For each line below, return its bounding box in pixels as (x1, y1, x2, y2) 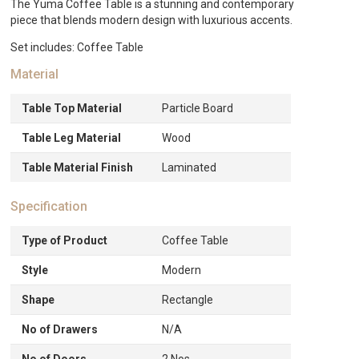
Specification (10, 198, 88, 214)
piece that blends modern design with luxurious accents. (10, 13, 293, 26)
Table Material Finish (22, 160, 134, 174)
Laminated (162, 160, 217, 174)
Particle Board (162, 101, 234, 115)
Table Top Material (22, 101, 123, 115)
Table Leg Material (22, 131, 122, 144)
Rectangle (162, 292, 214, 306)
